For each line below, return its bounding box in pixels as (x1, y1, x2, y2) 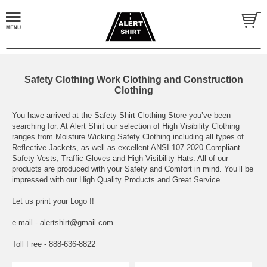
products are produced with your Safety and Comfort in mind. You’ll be (12, 164, 253, 173)
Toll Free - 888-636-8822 (12, 240, 95, 249)
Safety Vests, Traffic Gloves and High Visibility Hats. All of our (12, 154, 228, 163)
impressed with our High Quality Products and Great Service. (12, 175, 222, 184)
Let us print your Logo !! (12, 197, 94, 206)
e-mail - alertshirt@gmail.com (12, 218, 113, 227)
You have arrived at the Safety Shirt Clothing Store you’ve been (12, 111, 231, 120)
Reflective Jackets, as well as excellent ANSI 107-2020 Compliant (12, 143, 240, 152)
